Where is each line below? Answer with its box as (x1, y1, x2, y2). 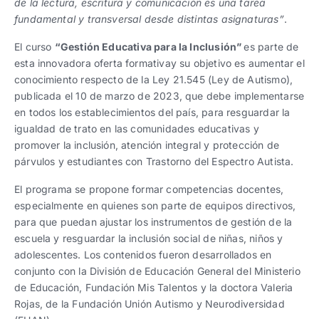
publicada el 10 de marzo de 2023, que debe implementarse (14, 89, 305, 102)
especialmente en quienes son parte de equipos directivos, (14, 199, 296, 211)
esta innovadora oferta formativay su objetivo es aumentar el (14, 56, 305, 69)
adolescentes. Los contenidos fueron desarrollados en (14, 248, 272, 261)
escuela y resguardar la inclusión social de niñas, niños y (14, 231, 283, 244)
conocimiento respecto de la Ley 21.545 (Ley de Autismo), (14, 73, 293, 85)
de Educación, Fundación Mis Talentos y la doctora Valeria (14, 281, 293, 293)
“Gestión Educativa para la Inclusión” (54, 40, 244, 53)
